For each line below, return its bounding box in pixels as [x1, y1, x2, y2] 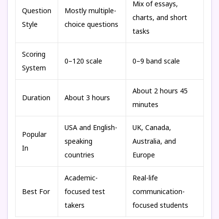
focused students [132, 200, 188, 210]
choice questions [65, 20, 118, 29]
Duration [22, 93, 50, 102]
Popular [22, 130, 46, 139]
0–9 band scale [132, 56, 180, 66]
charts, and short [132, 13, 187, 22]
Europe [132, 150, 155, 159]
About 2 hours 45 [132, 86, 188, 95]
